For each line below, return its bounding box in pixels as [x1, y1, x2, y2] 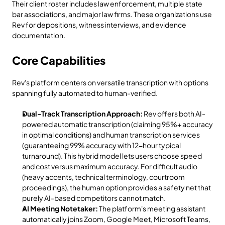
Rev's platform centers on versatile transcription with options [12, 78, 208, 87]
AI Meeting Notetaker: [22, 204, 98, 213]
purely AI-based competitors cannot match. [22, 193, 166, 202]
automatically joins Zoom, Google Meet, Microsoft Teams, [22, 214, 210, 223]
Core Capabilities [12, 53, 105, 67]
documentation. [12, 31, 65, 40]
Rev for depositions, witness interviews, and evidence [12, 20, 186, 29]
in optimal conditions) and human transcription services [22, 130, 200, 139]
